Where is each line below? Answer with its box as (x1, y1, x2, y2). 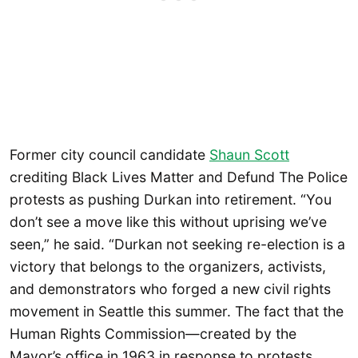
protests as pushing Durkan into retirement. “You (10, 190, 332, 208)
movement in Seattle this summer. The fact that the (10, 302, 344, 320)
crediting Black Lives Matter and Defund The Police (10, 168, 348, 185)
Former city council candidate (10, 145, 209, 163)
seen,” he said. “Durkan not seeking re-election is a (10, 235, 345, 253)
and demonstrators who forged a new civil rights (10, 280, 331, 297)
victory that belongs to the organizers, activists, (10, 257, 326, 275)
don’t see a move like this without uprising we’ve (10, 213, 327, 230)
